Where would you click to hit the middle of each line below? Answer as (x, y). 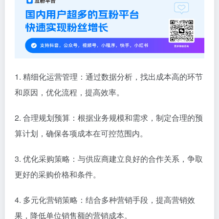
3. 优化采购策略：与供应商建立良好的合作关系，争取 (109, 158)
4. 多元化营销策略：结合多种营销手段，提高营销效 (105, 199)
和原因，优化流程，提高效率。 (69, 92)
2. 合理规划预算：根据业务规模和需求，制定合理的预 (109, 117)
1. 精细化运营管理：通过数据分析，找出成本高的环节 (109, 76)
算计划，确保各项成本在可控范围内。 (81, 133)
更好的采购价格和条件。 (58, 174)
